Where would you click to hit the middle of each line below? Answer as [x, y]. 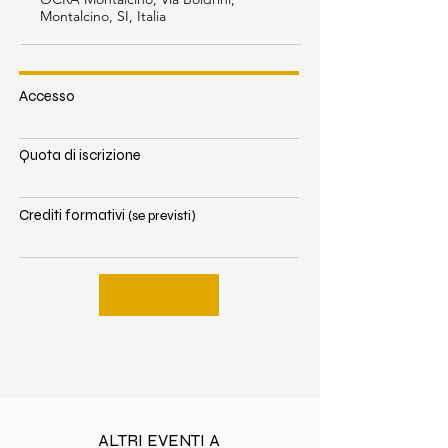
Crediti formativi [72, 215]
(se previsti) [162, 215]
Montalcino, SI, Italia [103, 16]
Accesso [47, 96]
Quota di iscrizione [80, 155]
